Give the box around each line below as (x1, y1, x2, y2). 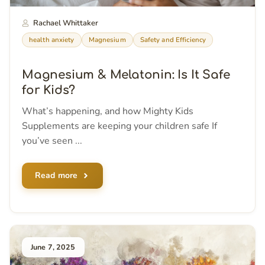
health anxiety (29, 35, 75, 45)
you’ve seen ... (22, 134, 82, 148)
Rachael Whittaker (33, 18, 98, 29)
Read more (35, 170, 78, 182)
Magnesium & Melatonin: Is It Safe (22, 68, 230, 82)
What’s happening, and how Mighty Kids (22, 105, 193, 118)
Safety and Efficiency (140, 35, 206, 45)
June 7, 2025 (31, 242, 76, 253)
